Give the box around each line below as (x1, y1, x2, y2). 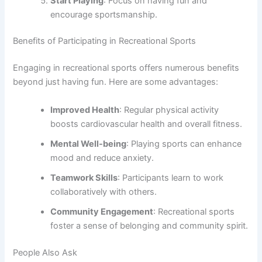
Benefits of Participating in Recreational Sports (13, 36, 196, 47)
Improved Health (50, 104, 120, 115)
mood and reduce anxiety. (50, 152, 154, 163)
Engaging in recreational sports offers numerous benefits (13, 63, 240, 74)
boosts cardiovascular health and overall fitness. (50, 118, 243, 129)
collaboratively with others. (50, 186, 157, 197)
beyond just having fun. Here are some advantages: (13, 77, 219, 88)
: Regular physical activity (119, 104, 219, 115)
